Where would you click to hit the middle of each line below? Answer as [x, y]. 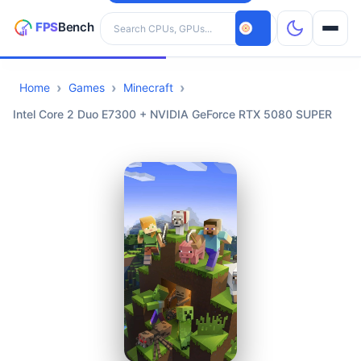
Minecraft [148, 87]
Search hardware [145, 19]
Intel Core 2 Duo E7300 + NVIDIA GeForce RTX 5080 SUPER [172, 114]
